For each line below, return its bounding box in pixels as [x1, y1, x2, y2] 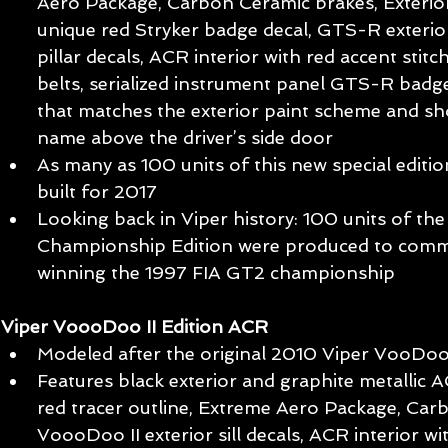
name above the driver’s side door [37, 127, 343, 149]
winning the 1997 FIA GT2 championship [37, 262, 400, 284]
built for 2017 [37, 181, 167, 203]
